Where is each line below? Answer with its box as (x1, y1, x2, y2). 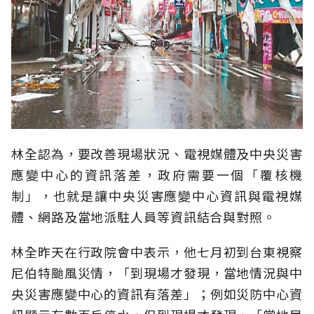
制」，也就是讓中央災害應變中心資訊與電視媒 (11, 186, 303, 205)
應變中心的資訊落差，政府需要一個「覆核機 (11, 165, 303, 184)
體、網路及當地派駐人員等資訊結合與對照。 (11, 207, 276, 226)
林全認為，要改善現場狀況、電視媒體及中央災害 (11, 144, 303, 163)
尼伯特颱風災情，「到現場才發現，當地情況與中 (11, 264, 303, 282)
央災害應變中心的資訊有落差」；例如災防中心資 (11, 285, 303, 303)
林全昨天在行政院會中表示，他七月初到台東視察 (11, 243, 303, 261)
